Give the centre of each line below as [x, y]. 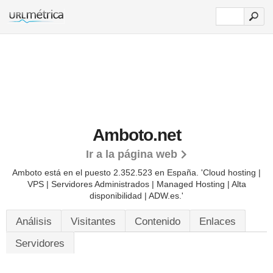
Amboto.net [136, 135]
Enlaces [218, 222]
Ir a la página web [131, 154]
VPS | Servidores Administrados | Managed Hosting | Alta [136, 184]
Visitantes [93, 222]
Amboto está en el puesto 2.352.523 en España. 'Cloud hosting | [136, 172]
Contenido [158, 222]
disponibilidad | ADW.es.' [136, 196]
